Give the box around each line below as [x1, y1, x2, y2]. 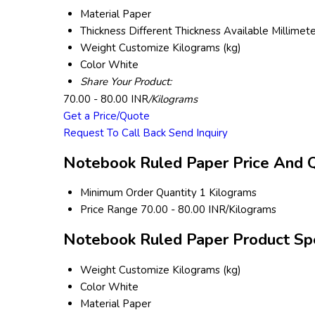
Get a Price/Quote [63, 109, 150, 124]
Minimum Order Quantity [79, 186, 197, 200]
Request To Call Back [63, 126, 166, 141]
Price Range [79, 202, 138, 217]
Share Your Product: [79, 75, 172, 89]
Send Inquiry [168, 126, 228, 141]
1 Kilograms [199, 186, 257, 200]
